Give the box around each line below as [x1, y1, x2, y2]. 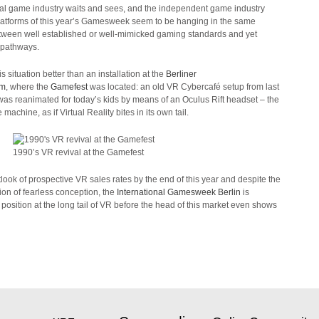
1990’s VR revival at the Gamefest [12, 147, 144, 157]
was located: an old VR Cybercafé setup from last [88, 82, 279, 92]
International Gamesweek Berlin [117, 187, 241, 197]
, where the [6, 82, 51, 92]
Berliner [166, 69, 197, 79]
